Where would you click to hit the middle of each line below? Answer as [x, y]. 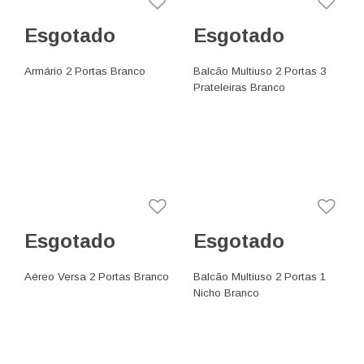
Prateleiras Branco [240, 87]
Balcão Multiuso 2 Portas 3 [260, 71]
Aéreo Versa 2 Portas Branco [97, 276]
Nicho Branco [227, 292]
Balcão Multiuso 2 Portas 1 [260, 276]
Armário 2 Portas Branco [85, 71]
